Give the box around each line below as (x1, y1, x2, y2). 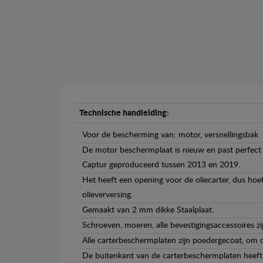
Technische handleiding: (79, 109, 169, 118)
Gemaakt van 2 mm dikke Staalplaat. (82, 206, 214, 215)
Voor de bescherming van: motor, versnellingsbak (82, 131, 258, 140)
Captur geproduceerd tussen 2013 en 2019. (82, 161, 240, 170)
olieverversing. (82, 191, 133, 200)
